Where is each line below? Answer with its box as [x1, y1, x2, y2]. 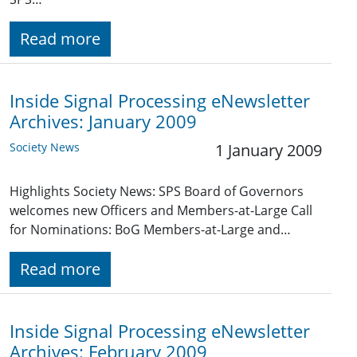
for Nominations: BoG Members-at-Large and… [10, 221, 291, 239]
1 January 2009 [215, 139, 322, 162]
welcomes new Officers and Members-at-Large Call [10, 202, 312, 220]
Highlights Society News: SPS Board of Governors [10, 182, 304, 201]
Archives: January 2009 [10, 110, 197, 134]
